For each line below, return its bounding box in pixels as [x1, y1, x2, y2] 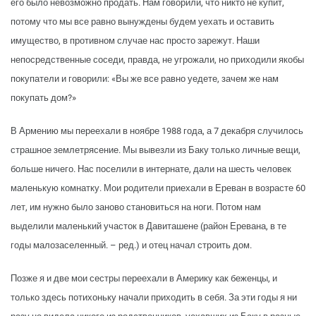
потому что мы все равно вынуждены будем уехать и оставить [11, 16, 274, 28]
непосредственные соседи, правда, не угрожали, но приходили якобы [11, 54, 304, 66]
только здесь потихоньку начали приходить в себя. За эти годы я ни [11, 292, 297, 303]
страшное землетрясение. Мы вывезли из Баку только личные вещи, [11, 145, 300, 156]
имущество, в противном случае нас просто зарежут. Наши [11, 35, 260, 47]
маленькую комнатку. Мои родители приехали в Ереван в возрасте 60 [11, 183, 305, 194]
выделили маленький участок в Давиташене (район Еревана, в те [11, 221, 286, 232]
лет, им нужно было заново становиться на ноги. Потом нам [11, 202, 261, 213]
